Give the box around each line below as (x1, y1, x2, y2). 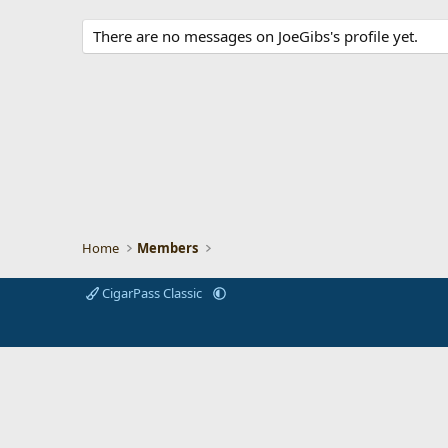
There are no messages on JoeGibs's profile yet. (93, 26, 418, 47)
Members (137, 239, 199, 257)
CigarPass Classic (99, 284, 205, 302)
